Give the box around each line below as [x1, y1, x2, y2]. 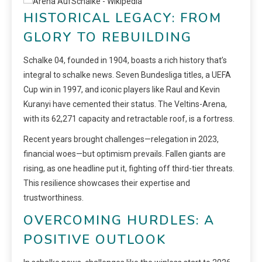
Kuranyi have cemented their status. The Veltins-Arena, [23, 99, 227, 109]
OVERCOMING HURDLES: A [23, 211, 215, 229]
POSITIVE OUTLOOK [23, 230, 166, 249]
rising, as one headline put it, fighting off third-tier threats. [23, 163, 235, 173]
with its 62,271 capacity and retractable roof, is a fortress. [23, 113, 235, 123]
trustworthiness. [23, 192, 84, 202]
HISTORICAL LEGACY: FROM [23, 9, 222, 27]
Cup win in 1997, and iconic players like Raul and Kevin [23, 84, 220, 94]
